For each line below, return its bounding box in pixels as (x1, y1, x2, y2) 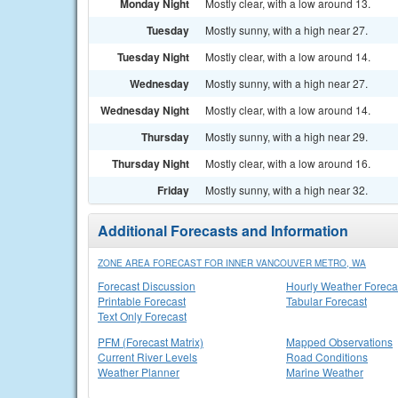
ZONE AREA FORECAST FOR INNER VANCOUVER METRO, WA (98, 257, 366, 269)
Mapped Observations (286, 334, 393, 349)
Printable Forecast (98, 293, 186, 308)
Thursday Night (112, 155, 189, 171)
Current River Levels (98, 349, 197, 364)
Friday (157, 182, 189, 198)
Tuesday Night (117, 49, 189, 65)
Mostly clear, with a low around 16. (205, 155, 370, 171)
